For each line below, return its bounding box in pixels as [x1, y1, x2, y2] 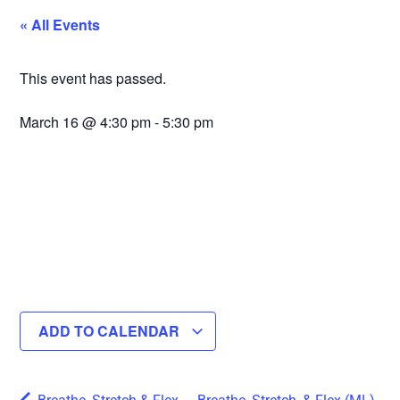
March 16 [20, 112, 79, 133]
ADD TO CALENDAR [38, 321, 183, 342]
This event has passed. [20, 68, 166, 89]
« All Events [20, 14, 100, 35]
